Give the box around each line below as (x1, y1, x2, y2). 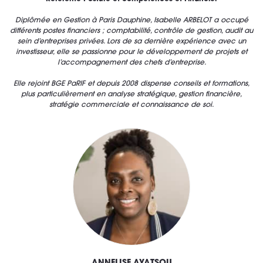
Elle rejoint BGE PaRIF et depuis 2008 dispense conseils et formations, (14, 80, 249, 88)
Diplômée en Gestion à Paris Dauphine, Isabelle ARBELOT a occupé (15, 17, 248, 25)
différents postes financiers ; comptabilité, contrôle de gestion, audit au (10, 28, 253, 35)
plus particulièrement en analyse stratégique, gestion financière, (21, 91, 242, 99)
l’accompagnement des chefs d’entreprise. (57, 59, 206, 67)
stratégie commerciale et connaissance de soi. (49, 102, 214, 109)
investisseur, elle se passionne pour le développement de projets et (16, 49, 247, 56)
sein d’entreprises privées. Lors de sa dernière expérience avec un (17, 38, 246, 46)
